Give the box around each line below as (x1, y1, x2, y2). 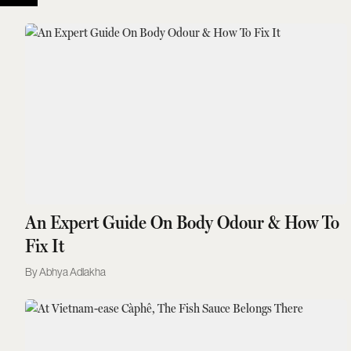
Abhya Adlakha (39, 265, 107, 278)
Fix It (25, 234, 65, 257)
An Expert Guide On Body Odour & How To (25, 211, 340, 233)
